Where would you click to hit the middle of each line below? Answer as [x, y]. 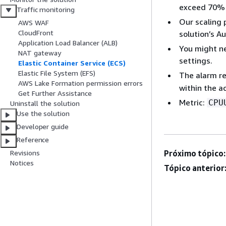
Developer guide [43, 127]
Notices [22, 163]
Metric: [193, 102]
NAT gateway [40, 53]
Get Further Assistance [55, 93]
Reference [33, 140]
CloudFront [36, 33]
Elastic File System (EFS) [57, 73]
